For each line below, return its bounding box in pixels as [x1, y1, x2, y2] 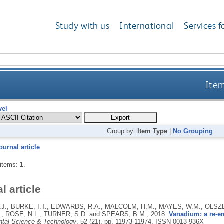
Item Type [137, 127, 168, 135]
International [119, 20, 174, 32]
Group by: [107, 127, 138, 135]
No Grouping [173, 127, 213, 135]
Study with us [55, 20, 110, 32]
